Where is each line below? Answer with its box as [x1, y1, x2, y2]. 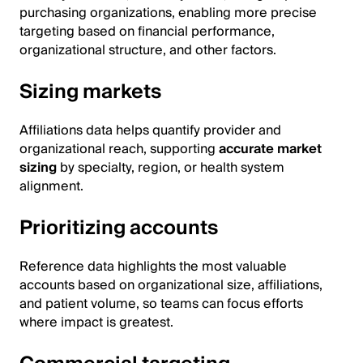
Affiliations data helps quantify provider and [19, 118, 281, 142]
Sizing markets [19, 75, 161, 109]
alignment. [19, 174, 83, 198]
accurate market [219, 137, 322, 160]
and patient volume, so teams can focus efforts [19, 292, 303, 315]
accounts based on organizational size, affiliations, [19, 273, 322, 297]
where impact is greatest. [19, 310, 173, 334]
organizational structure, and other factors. [19, 38, 276, 62]
